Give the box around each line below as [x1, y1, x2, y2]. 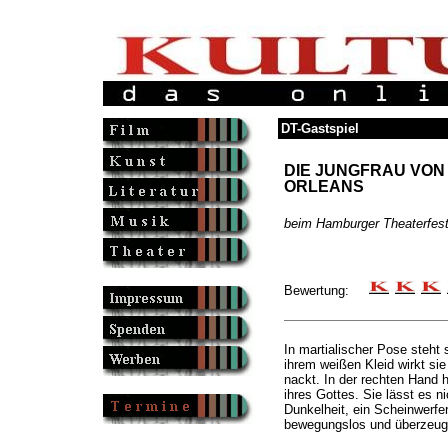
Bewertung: [283, 283, 369, 298]
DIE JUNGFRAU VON [283, 162, 445, 179]
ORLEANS [283, 178, 364, 195]
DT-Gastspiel [280, 121, 359, 136]
